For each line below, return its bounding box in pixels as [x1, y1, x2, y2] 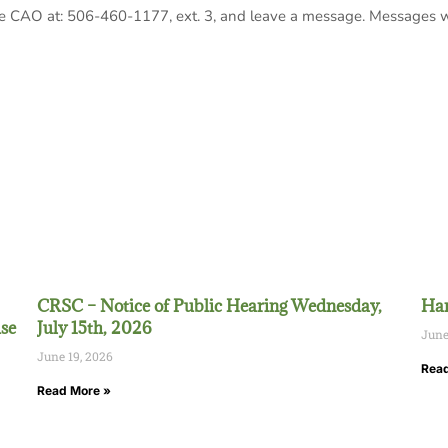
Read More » [37, 383, 112, 398]
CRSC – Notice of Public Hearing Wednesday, [37, 295, 383, 317]
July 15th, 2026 [37, 317, 153, 339]
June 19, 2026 [37, 348, 114, 364]
